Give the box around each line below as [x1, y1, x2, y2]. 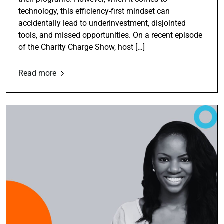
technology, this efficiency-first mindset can [18, 6, 170, 16]
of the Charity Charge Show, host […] [18, 42, 145, 52]
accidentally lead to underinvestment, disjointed [18, 18, 186, 28]
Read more [18, 68, 58, 78]
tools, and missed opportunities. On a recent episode [18, 30, 202, 40]
